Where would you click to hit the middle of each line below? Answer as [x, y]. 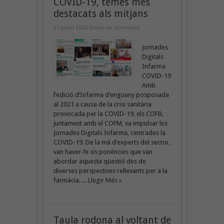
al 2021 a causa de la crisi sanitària [102, 104]
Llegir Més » [105, 180]
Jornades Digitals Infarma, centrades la [109, 132]
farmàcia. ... [70, 180]
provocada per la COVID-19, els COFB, [108, 113]
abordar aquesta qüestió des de [99, 161]
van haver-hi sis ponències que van [103, 151]
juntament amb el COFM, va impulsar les [110, 123]
